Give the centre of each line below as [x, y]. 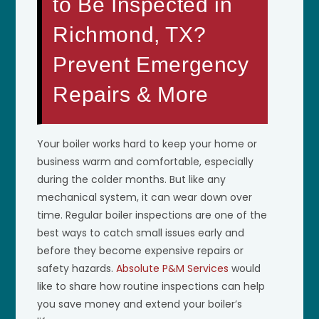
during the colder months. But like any [132, 179]
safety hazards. [77, 268]
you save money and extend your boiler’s [140, 304]
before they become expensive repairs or [141, 250]
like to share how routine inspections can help [151, 286]
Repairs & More [131, 94]
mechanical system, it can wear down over [145, 197]
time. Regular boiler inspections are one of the [152, 215]
